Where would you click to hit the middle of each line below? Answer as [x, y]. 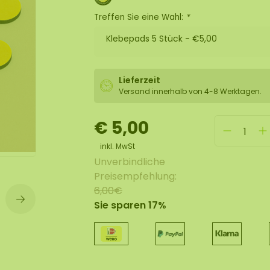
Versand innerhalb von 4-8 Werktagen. [190, 91]
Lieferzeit [140, 80]
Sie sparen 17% [130, 205]
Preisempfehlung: [135, 176]
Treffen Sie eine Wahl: [140, 17]
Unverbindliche [130, 162]
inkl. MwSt [118, 146]
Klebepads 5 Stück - [149, 39]
